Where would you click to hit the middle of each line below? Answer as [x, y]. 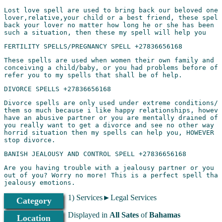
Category [34, 200]
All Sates [124, 215]
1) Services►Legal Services [112, 197]
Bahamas [165, 215]
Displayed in [88, 215]
